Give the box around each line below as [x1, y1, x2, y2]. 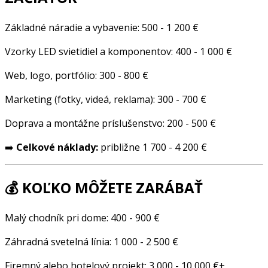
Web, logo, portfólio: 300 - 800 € [5, 68, 148, 82]
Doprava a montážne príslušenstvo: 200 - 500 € [5, 116, 216, 130]
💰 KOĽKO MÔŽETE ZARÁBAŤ [5, 177, 203, 197]
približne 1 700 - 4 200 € [98, 140, 207, 154]
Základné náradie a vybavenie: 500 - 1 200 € [5, 20, 199, 34]
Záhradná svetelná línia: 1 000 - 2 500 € [5, 234, 178, 248]
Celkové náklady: [16, 140, 98, 154]
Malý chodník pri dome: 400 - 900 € [5, 211, 160, 224]
